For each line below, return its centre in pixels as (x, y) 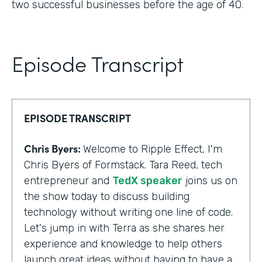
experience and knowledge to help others (123, 244)
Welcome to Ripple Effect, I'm (153, 149)
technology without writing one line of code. (128, 213)
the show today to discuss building (107, 197)
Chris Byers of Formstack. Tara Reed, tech (123, 165)
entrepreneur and (68, 181)
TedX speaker (147, 181)
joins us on (210, 181)
